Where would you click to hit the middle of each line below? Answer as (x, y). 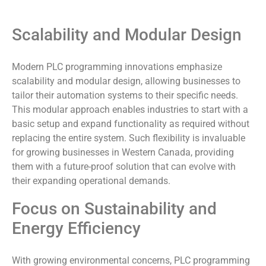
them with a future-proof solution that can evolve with (124, 167)
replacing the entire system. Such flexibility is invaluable (129, 138)
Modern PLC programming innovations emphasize (117, 67)
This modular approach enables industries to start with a (130, 110)
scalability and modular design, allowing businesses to (126, 81)
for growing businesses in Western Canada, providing (123, 153)
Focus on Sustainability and (114, 208)
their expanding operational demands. (91, 181)
